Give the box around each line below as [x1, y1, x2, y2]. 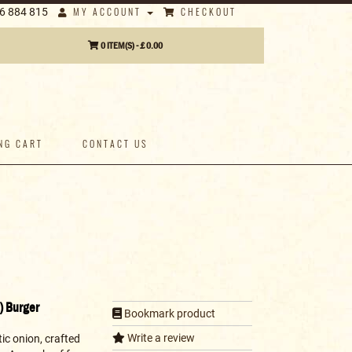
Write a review [124, 332, 195, 345]
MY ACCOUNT [69, 5, 145, 18]
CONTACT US [82, 137, 148, 151]
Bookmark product [121, 307, 215, 321]
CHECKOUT [177, 5, 236, 18]
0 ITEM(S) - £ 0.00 [100, 38, 163, 52]
